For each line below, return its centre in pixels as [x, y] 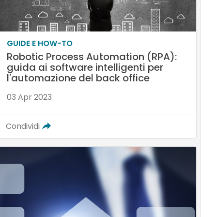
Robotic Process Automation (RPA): [92, 57]
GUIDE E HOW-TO [39, 44]
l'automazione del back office [78, 78]
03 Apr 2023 [29, 97]
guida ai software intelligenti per [85, 68]
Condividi [23, 126]
